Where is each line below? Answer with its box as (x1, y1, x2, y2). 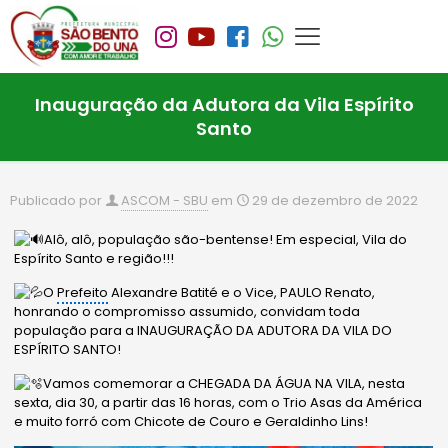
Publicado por (10, 191, 102, 211)
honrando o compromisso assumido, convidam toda (14, 302, 361, 322)
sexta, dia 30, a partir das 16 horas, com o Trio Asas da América (14, 393, 423, 413)
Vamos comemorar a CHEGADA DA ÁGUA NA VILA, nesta (43, 374, 406, 394)
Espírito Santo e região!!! (14, 249, 175, 269)
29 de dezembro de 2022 (252, 191, 418, 211)
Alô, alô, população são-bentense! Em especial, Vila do (44, 230, 408, 250)
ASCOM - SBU (121, 191, 208, 211)
